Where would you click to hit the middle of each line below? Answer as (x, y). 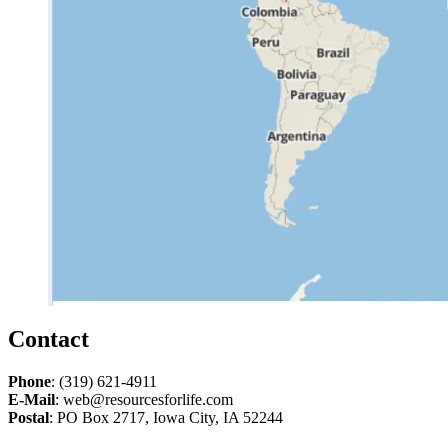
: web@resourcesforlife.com (144, 400)
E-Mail (31, 400)
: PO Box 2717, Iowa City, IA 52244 (166, 418)
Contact (48, 339)
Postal (28, 418)
